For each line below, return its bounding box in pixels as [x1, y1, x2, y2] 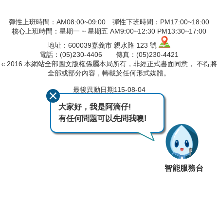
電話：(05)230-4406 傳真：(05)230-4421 [39, 51, 179, 59]
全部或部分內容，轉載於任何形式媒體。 [48, 69, 170, 77]
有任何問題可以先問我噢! [58, 114, 146, 123]
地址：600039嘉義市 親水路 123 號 [48, 41, 159, 50]
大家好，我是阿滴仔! [58, 103, 131, 111]
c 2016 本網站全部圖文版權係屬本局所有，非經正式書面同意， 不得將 [1, 60, 217, 68]
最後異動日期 [73, 85, 114, 93]
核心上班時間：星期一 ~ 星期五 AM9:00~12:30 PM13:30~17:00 [12, 27, 206, 36]
